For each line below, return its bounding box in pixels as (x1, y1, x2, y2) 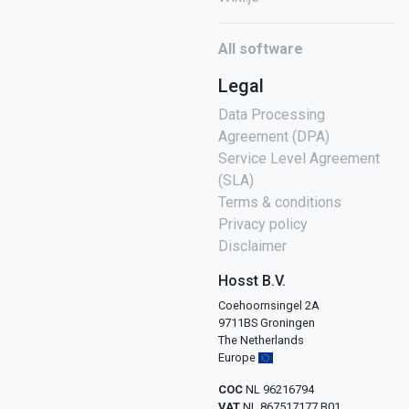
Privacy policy (218, 215, 308, 234)
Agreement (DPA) (218, 128, 330, 146)
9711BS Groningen (218, 316, 315, 330)
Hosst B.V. (218, 272, 286, 290)
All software (218, 40, 303, 58)
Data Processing (218, 106, 325, 124)
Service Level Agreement (218, 150, 380, 168)
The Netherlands (218, 333, 304, 348)
